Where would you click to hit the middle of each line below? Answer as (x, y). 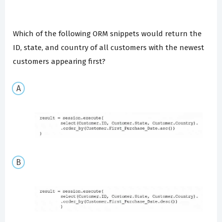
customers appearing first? (59, 62)
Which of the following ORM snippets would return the (107, 34)
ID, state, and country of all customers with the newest (109, 48)
